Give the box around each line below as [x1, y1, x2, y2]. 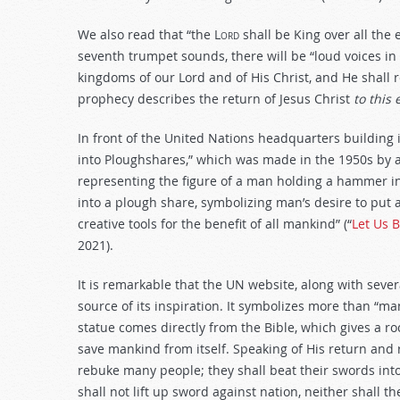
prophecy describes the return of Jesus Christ [78, 90, 354, 107]
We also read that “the [78, 26, 214, 43]
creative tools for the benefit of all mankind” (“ [78, 215, 352, 232]
